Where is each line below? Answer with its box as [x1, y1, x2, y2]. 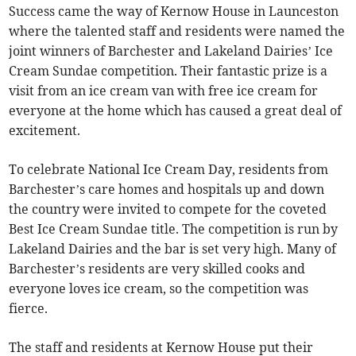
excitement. [9, 122, 81, 139]
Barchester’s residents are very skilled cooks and [9, 261, 306, 277]
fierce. [9, 300, 48, 317]
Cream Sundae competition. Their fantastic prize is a [9, 63, 328, 79]
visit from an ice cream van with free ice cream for [9, 83, 319, 99]
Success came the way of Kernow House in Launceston [9, 3, 339, 20]
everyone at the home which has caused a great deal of [9, 103, 342, 119]
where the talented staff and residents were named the [9, 23, 346, 40]
